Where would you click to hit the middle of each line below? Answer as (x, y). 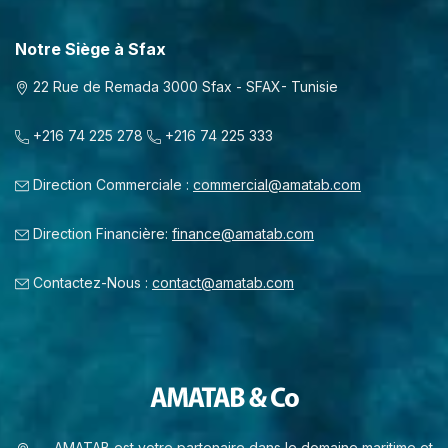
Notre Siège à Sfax (90, 48)
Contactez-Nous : (90, 283)
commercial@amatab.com (277, 184)
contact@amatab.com (223, 283)
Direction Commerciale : (111, 184)
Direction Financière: (100, 234)
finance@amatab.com (243, 234)
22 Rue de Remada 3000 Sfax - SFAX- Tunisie (183, 86)
